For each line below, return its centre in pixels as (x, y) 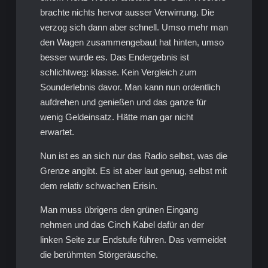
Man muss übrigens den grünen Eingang (119, 209)
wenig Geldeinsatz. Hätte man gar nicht (116, 117)
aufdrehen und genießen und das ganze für (123, 102)
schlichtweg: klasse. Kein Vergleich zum (118, 72)
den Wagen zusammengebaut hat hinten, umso (132, 42)
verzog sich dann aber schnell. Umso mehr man (134, 27)
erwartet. (57, 132)
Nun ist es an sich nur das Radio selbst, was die (133, 156)
